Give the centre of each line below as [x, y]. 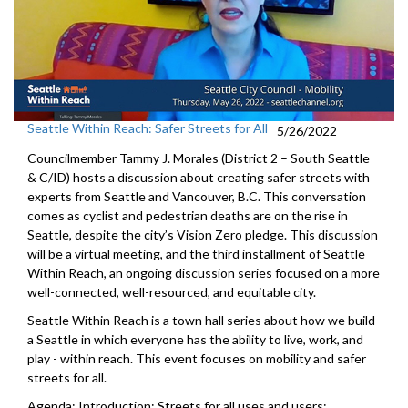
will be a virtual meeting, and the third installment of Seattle [196, 253]
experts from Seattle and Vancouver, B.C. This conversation [197, 196]
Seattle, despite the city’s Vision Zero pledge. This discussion [203, 234]
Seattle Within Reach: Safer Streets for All [148, 127]
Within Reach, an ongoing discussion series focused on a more [204, 272]
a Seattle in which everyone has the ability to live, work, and [195, 339]
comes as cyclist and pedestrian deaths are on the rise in [188, 215]
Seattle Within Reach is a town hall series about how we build [201, 320]
